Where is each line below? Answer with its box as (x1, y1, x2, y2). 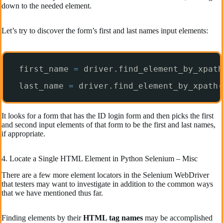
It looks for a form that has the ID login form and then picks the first (1, 111, 214, 120)
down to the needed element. (1, 1, 92, 10)
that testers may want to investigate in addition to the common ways (1, 180, 213, 189)
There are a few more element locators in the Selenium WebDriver (1, 171, 209, 180)
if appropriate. (1, 129, 45, 138)
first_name (19, 64, 74, 74)
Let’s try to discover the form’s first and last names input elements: (1, 26, 208, 35)
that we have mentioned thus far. (1, 189, 103, 198)
